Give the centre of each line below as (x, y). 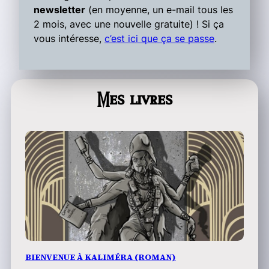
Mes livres (134, 101)
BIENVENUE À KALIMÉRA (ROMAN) (101, 257)
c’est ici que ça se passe (159, 39)
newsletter (59, 10)
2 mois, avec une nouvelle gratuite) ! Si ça (129, 24)
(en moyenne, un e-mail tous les (159, 10)
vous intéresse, (69, 39)
